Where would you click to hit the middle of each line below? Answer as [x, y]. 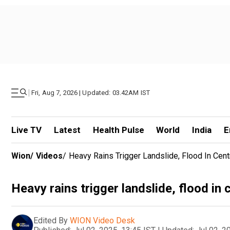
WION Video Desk [102, 220]
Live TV [26, 130]
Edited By [51, 220]
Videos [49, 156]
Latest [67, 130]
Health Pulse [118, 130]
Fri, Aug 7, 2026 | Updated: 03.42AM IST [91, 93]
